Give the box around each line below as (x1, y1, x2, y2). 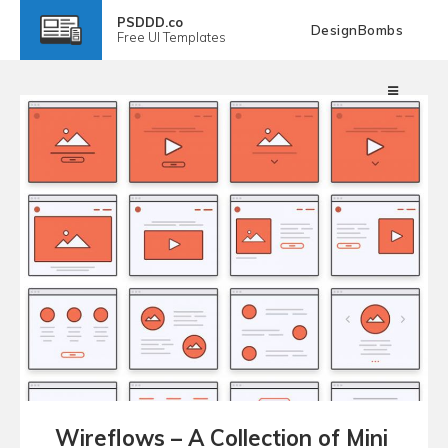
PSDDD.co (116, 14, 183, 30)
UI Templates (147, 29, 226, 45)
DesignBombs (310, 22, 403, 38)
